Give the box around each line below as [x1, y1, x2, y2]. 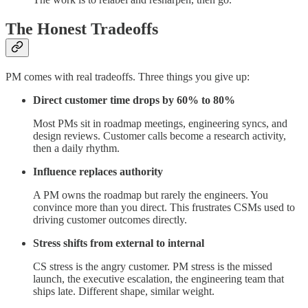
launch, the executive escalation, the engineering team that [33, 272, 284, 285]
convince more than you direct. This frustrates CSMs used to [33, 201, 295, 213]
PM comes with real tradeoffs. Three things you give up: [5, 70, 250, 82]
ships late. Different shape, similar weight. [33, 285, 214, 297]
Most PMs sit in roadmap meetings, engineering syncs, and [33, 117, 287, 129]
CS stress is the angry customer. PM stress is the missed [33, 260, 272, 272]
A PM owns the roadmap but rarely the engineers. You [33, 188, 268, 201]
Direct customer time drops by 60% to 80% [33, 93, 235, 106]
